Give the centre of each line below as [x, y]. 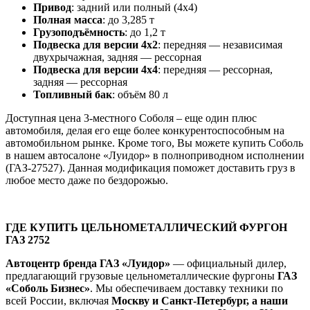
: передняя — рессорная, [215, 70]
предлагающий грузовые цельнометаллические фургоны [142, 276]
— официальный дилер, [228, 264]
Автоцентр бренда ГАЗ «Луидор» [88, 264]
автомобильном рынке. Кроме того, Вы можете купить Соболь [154, 143]
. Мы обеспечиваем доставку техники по [186, 289]
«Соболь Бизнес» [48, 289]
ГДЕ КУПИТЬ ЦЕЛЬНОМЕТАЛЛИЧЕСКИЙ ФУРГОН [146, 228]
